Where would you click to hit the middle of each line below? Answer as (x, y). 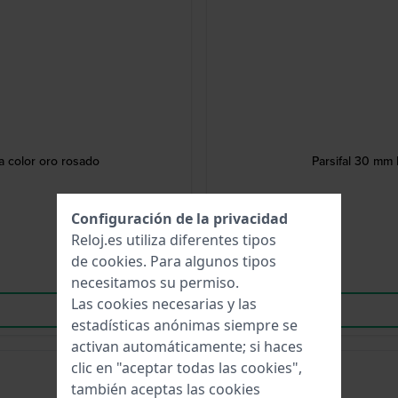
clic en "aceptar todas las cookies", (187, 368)
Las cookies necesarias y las (164, 304)
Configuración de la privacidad (179, 219)
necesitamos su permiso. (155, 283)
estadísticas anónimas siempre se (184, 325)
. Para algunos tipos (210, 261)
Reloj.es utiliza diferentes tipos (174, 240)
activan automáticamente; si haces (187, 346)
